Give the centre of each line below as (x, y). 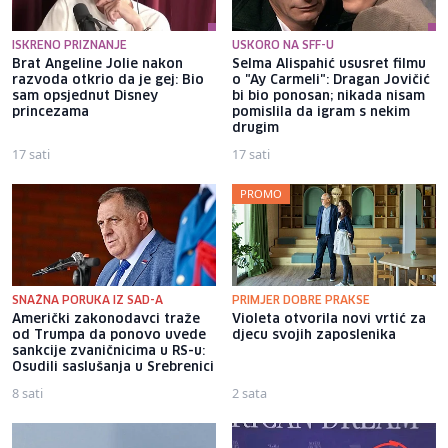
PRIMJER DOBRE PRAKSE (301, 300)
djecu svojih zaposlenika (314, 335)
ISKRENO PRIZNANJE (69, 45)
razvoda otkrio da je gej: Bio (108, 80)
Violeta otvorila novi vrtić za (329, 319)
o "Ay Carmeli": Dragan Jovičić (331, 80)
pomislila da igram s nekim (321, 112)
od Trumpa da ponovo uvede (109, 335)
